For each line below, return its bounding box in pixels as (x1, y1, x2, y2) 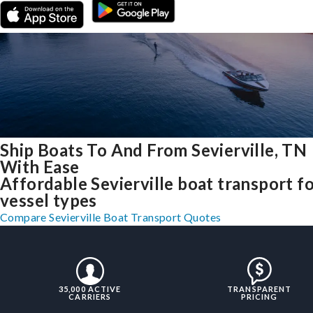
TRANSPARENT (227, 284, 292, 294)
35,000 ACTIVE (59, 284, 122, 294)
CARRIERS (68, 292, 112, 302)
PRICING (240, 292, 278, 302)
